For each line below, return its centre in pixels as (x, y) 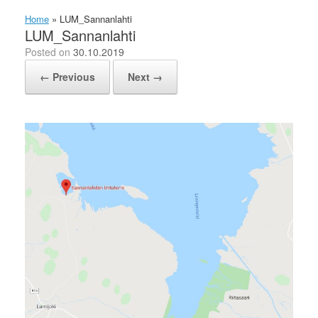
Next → (145, 77)
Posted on (52, 52)
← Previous (67, 77)
